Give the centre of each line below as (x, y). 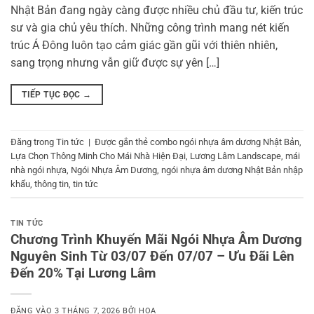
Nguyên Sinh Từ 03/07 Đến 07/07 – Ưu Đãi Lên (152, 256)
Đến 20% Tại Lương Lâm (83, 273)
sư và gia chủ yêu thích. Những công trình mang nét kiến (150, 28)
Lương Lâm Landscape (235, 156)
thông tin (52, 184)
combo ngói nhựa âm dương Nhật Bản (225, 142)
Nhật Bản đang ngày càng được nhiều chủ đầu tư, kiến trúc (157, 11)
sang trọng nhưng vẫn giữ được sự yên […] (115, 63)
